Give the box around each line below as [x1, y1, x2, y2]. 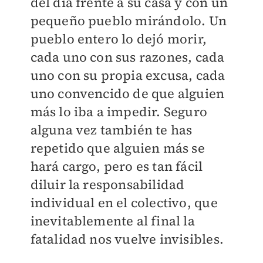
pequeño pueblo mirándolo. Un [30, 12, 227, 30]
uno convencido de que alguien [30, 85, 225, 103]
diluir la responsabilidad [30, 176, 185, 194]
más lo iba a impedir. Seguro [30, 103, 208, 121]
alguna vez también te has [30, 121, 193, 139]
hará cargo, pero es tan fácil [30, 157, 203, 176]
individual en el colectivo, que [30, 194, 218, 212]
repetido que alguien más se [30, 139, 205, 157]
